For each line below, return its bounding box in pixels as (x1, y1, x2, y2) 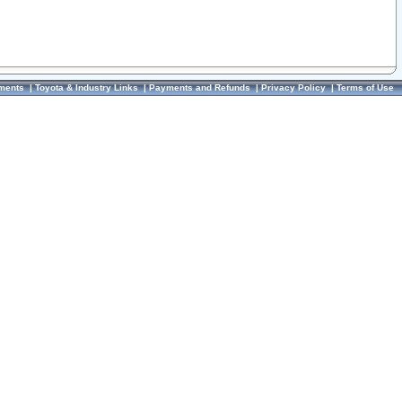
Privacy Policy (261, 83, 326, 92)
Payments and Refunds (149, 83, 250, 92)
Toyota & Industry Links (35, 83, 138, 92)
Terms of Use (336, 83, 394, 92)
